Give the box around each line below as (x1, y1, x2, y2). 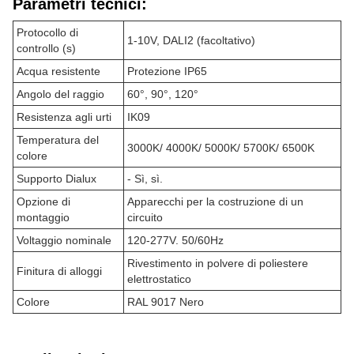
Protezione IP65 (127, 65, 207, 77)
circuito (127, 211, 163, 224)
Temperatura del (17, 134, 99, 146)
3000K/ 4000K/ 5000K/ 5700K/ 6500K (127, 141, 314, 154)
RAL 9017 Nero (127, 296, 204, 308)
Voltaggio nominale (17, 234, 111, 247)
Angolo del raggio (17, 88, 104, 100)
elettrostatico (127, 273, 191, 285)
